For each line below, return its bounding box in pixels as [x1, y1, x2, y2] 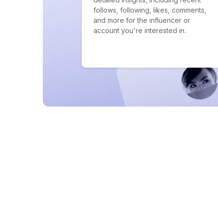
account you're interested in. [93, 26, 186, 35]
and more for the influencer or [93, 16, 190, 24]
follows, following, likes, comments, [93, 6, 206, 14]
